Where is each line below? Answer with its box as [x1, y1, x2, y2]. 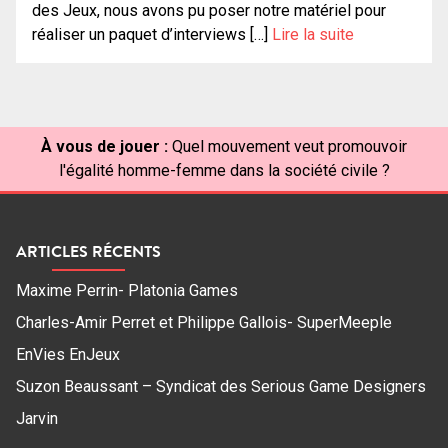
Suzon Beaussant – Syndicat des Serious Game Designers [16, 377, 426, 397]
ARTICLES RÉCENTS [16, 240, 161, 263]
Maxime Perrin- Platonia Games [16, 281, 238, 301]
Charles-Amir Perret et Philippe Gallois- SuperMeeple [16, 313, 392, 333]
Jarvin [16, 409, 58, 429]
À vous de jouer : [41, 137, 168, 157]
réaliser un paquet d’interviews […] [32, 25, 272, 45]
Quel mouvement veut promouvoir [172, 137, 407, 157]
